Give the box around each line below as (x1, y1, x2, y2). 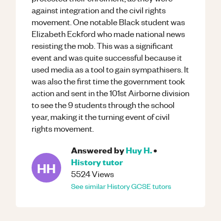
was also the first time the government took (32, 75, 185, 86)
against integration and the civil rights (32, 4, 166, 15)
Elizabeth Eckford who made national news (32, 28, 185, 39)
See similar (71, 181, 107, 191)
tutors (151, 181, 171, 191)
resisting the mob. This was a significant (32, 40, 173, 51)
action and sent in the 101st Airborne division (32, 87, 189, 98)
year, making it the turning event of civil (32, 111, 170, 122)
